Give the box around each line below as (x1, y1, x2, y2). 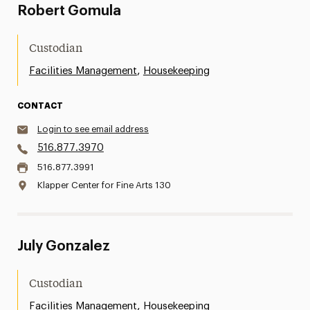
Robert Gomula (17, 4, 121, 18)
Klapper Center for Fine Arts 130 (37, 181, 171, 190)
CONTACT (17, 102, 63, 110)
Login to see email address (37, 125, 149, 134)
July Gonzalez (17, 239, 110, 253)
